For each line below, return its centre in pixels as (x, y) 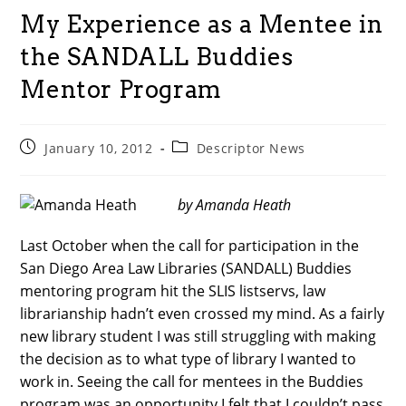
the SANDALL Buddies (157, 57)
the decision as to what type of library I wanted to (188, 359)
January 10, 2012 (99, 148)
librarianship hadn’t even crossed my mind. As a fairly (203, 314)
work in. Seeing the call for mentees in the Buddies (192, 382)
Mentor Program (121, 89)
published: (55, 164)
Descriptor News (251, 148)
